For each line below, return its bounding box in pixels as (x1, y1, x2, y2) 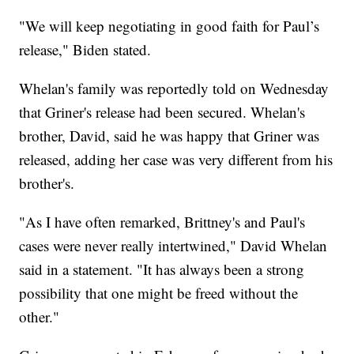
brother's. (19, 173, 75, 194)
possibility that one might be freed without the (19, 283, 299, 303)
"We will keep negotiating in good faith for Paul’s (19, 16, 320, 36)
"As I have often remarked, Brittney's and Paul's (19, 212, 306, 232)
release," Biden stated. (19, 40, 152, 60)
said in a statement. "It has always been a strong (19, 259, 305, 280)
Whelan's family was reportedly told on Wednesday (19, 78, 330, 99)
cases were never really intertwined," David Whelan (19, 235, 328, 256)
